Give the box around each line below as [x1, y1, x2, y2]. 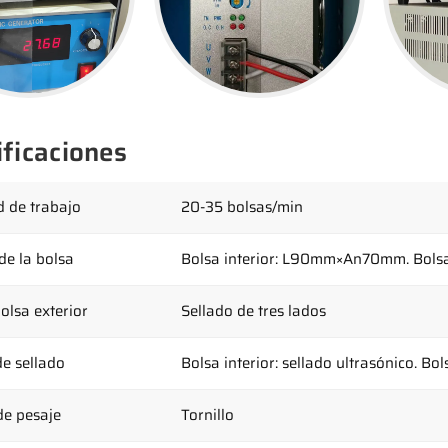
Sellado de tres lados [181, 298, 326, 323]
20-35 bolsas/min [181, 194, 303, 219]
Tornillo [181, 402, 234, 427]
